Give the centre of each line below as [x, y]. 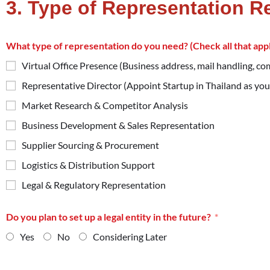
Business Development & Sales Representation [118, 125]
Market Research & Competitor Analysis [105, 105]
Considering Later [130, 236]
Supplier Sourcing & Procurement [90, 145]
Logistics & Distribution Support [88, 165]
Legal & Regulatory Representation [94, 184]
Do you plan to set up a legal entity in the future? [108, 216]
